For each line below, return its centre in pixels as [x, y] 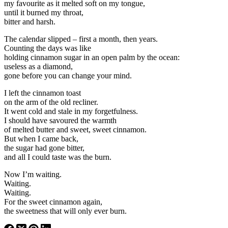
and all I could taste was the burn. [59, 157]
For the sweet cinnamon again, [54, 202]
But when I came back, [42, 138]
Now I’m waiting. [34, 174]
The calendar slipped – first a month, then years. [82, 39]
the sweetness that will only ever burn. [66, 211]
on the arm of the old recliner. [52, 102]
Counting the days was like [49, 48]
